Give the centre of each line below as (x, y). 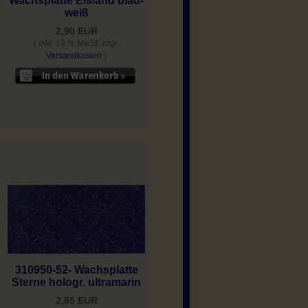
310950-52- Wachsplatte (76, 269)
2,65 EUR (76, 300)
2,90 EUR (76, 31)
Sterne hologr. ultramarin (76, 282)
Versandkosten (74, 55)
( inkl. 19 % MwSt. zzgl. (76, 43)
